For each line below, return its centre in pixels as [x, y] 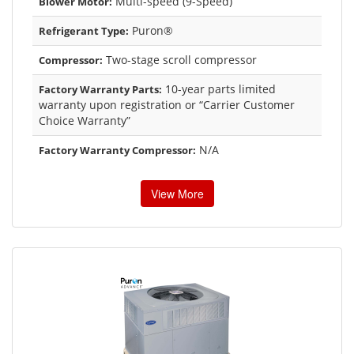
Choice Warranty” [85, 120]
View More [177, 193]
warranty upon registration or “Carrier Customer [167, 104]
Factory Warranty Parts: [100, 89]
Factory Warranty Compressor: [117, 150]
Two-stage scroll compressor [180, 59]
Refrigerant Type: [84, 30]
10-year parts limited [219, 88]
